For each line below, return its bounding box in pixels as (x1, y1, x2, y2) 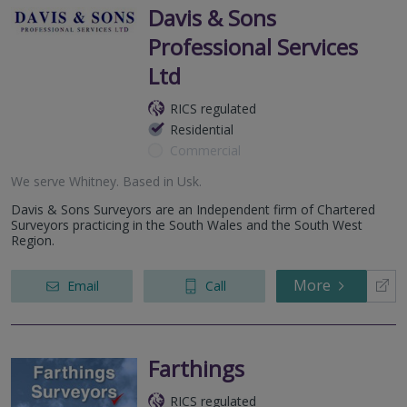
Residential (170, 120, 233, 138)
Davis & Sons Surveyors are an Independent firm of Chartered (11, 200, 375, 218)
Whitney (69, 172, 116, 190)
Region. (11, 231, 55, 249)
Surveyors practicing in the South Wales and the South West (11, 215, 362, 233)
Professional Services (148, 31, 358, 62)
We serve (11, 172, 69, 190)
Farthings (148, 352, 244, 383)
